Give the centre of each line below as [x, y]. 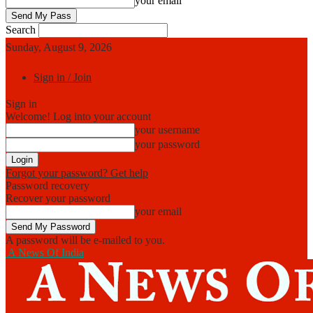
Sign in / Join [63, 77]
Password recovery [48, 185]
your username [167, 130]
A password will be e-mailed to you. [85, 240]
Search [21, 30]
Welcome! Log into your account [78, 116]
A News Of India [46, 253]
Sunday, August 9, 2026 [59, 47]
